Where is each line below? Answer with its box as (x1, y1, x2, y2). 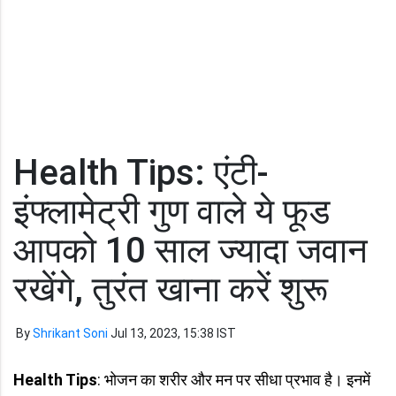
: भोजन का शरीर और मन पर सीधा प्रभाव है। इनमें (97, 370, 370, 389)
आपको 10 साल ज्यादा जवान (13, 230, 368, 271)
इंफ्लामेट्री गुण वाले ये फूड (13, 191, 330, 232)
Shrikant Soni (33, 326, 108, 340)
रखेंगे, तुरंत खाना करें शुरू (13, 269, 328, 310)
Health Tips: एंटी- (13, 152, 269, 194)
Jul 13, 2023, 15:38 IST (110, 326, 236, 340)
